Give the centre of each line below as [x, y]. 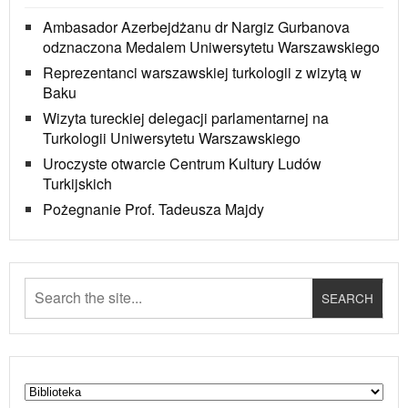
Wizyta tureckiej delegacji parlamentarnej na [186, 118]
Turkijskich [77, 184]
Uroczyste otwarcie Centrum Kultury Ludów [182, 164]
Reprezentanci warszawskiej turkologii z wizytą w [202, 73]
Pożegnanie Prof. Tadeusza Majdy [153, 209]
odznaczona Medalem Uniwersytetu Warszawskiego [211, 47]
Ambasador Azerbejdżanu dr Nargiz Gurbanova [196, 27]
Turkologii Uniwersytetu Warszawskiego [172, 138]
